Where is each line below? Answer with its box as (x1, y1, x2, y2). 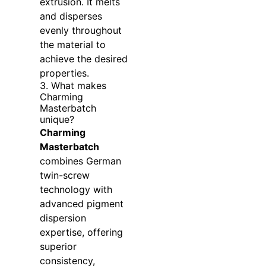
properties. (39, 67, 89, 80)
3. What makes (39, 80, 106, 92)
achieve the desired (39, 53, 128, 65)
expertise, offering (39, 226, 123, 239)
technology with (39, 183, 112, 196)
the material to (39, 39, 106, 51)
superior (39, 240, 77, 253)
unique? (39, 113, 74, 126)
